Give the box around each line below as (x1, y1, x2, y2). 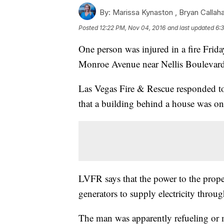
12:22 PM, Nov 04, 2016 (99, 24, 165, 32)
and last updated (167, 24, 214, 32)
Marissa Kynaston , (110, 7, 179, 17)
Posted (78, 24, 99, 32)
